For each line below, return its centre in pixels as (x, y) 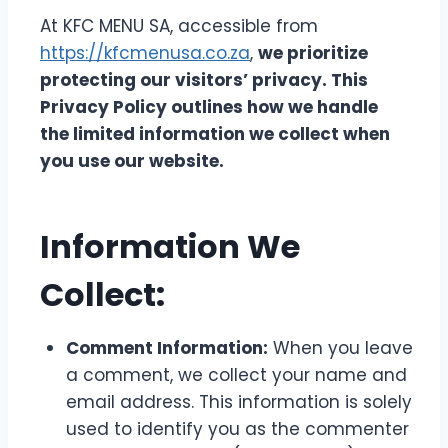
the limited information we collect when (215, 134)
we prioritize (313, 53)
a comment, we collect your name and (236, 375)
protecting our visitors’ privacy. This (204, 80)
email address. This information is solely (239, 402)
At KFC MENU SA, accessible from (179, 26)
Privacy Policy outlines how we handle (209, 107)
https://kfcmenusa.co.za (145, 53)
